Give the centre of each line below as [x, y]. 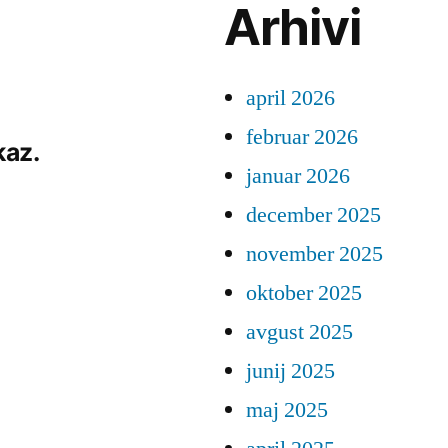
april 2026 [290, 98]
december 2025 [313, 215]
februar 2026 [302, 137]
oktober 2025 [304, 293]
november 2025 [314, 254]
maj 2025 [287, 410]
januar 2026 [298, 176]
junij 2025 [290, 371]
